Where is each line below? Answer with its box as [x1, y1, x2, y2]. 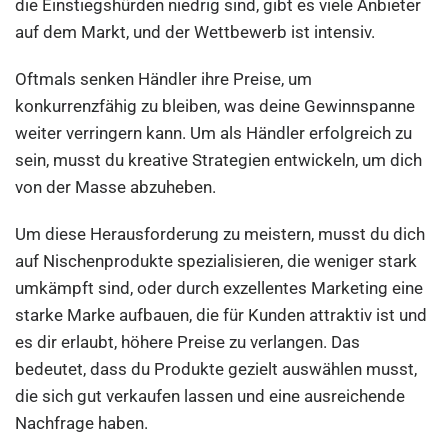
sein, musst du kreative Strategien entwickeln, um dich [15, 150, 423, 170]
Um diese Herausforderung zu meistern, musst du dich [15, 224, 426, 244]
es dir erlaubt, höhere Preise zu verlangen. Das [15, 332, 361, 352]
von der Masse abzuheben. [15, 177, 217, 197]
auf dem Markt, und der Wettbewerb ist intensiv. [15, 22, 376, 42]
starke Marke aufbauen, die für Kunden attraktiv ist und [15, 305, 428, 325]
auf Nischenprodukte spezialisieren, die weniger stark [15, 251, 418, 271]
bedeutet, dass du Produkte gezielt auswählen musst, [15, 359, 418, 379]
